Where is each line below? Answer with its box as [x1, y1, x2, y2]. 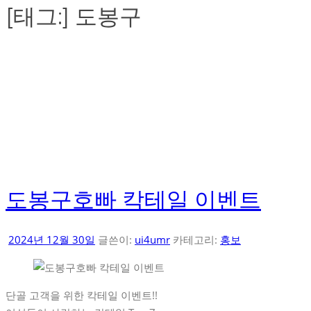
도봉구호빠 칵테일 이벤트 [6, 185, 261, 213]
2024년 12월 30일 [8, 233, 95, 247]
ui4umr [135, 233, 170, 247]
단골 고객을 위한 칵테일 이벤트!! [6, 288, 158, 303]
